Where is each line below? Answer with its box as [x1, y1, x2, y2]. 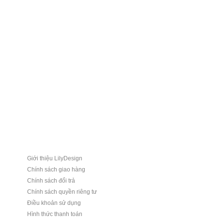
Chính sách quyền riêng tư [27, 188, 97, 196]
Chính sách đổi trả [27, 177, 75, 185]
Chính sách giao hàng [27, 166, 85, 173]
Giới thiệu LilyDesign [27, 155, 82, 162]
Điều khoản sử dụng [27, 200, 81, 207]
